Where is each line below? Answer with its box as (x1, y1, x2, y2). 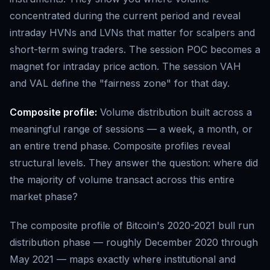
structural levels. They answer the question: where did (10, 157, 258, 169)
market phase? (10, 190, 78, 203)
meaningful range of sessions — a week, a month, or (10, 123, 253, 136)
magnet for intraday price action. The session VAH (10, 60, 241, 73)
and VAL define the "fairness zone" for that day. (10, 77, 230, 90)
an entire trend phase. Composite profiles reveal (10, 140, 230, 152)
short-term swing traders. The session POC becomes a (10, 43, 260, 56)
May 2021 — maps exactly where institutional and (10, 253, 236, 266)
